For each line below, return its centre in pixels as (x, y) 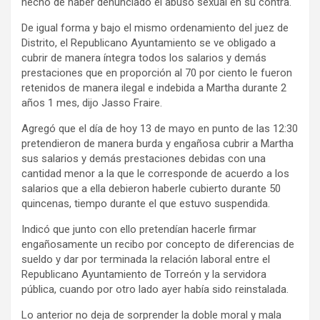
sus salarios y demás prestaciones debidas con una (144, 158)
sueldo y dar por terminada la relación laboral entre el (146, 259)
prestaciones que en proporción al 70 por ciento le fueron (157, 72)
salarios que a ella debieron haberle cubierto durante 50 (151, 188)
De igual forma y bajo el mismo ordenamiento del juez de (155, 27)
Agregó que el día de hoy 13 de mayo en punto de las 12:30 (160, 128)
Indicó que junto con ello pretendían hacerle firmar (139, 229)
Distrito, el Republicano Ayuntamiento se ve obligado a (149, 42)
